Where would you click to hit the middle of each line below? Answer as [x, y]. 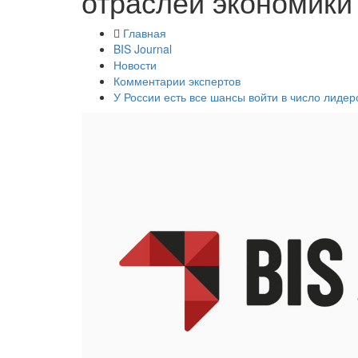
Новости [135, 65]
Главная [145, 33]
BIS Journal [143, 49]
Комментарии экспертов [177, 81]
